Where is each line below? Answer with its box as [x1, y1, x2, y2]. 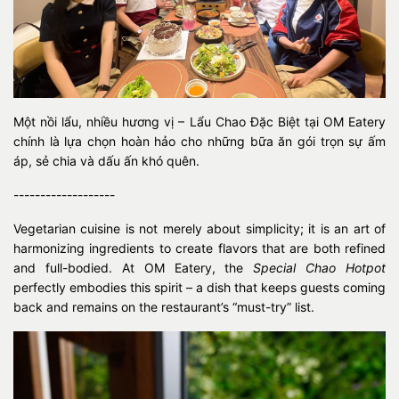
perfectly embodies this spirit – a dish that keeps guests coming [13, 280, 386, 296]
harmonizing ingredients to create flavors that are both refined [13, 240, 386, 256]
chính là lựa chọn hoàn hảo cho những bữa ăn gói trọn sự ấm [13, 134, 386, 150]
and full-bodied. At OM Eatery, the [13, 260, 254, 276]
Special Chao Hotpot [253, 260, 386, 276]
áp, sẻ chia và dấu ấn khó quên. [13, 153, 199, 169]
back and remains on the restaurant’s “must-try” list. [13, 299, 314, 315]
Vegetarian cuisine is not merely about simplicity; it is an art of [13, 221, 386, 237]
